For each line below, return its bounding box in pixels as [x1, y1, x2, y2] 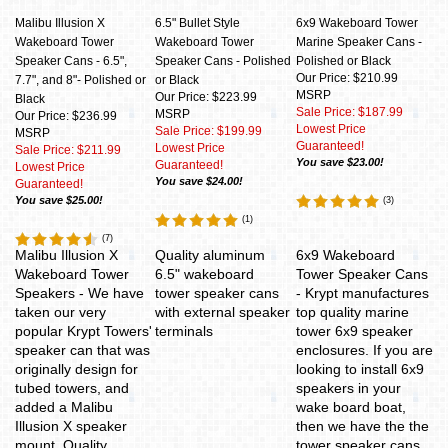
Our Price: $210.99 [296, 71, 398, 85]
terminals [155, 323, 213, 339]
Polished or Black [296, 54, 391, 68]
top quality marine [296, 304, 409, 320]
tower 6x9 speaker [296, 323, 413, 339]
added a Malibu [15, 399, 113, 415]
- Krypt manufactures [296, 285, 429, 301]
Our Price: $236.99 [15, 109, 117, 123]
